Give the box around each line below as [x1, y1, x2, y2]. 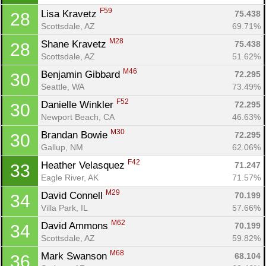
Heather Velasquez [41, 159, 128, 171]
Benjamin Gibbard [41, 68, 123, 80]
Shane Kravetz [41, 38, 109, 50]
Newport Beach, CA [41, 112, 115, 122]
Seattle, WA [41, 81, 84, 91]
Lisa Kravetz [41, 8, 100, 20]
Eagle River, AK [41, 172, 99, 182]
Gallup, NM [41, 142, 83, 152]
